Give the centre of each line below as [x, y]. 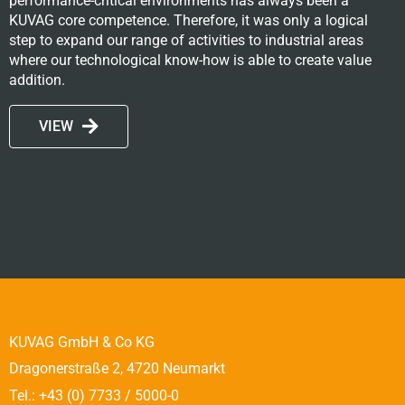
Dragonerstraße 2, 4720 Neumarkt [117, 369]
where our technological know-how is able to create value [190, 60]
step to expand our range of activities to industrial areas [186, 40]
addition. [37, 80]
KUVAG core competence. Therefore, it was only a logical [188, 20]
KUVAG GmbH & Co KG [82, 342]
